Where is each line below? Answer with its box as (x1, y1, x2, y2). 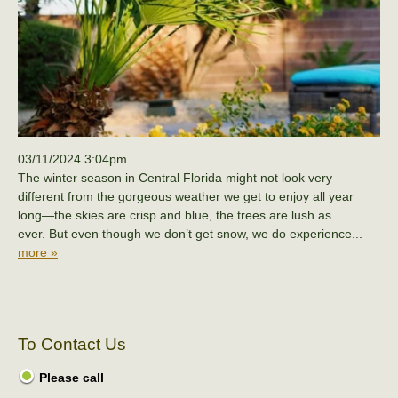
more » (18, 244, 58, 259)
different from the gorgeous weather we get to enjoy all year (18, 188, 354, 203)
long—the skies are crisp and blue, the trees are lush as (18, 207, 331, 222)
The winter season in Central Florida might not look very (18, 170, 332, 185)
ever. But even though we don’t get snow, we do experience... (18, 226, 362, 241)
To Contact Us (18, 334, 126, 354)
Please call (36, 370, 104, 386)
